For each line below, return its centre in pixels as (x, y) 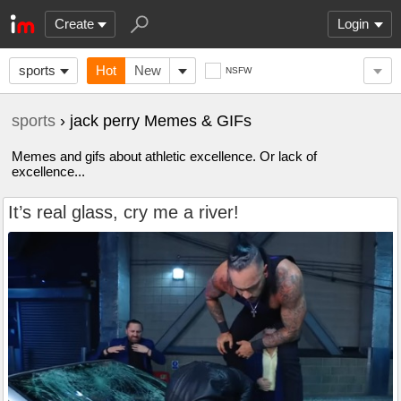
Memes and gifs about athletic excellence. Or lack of (164, 156)
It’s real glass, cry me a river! (124, 212)
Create (74, 24)
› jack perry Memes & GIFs (154, 121)
